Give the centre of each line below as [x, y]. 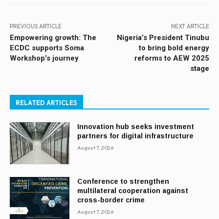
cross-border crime [111, 200]
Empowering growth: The [53, 38]
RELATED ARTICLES [46, 103]
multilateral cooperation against [133, 190]
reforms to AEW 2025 [172, 58]
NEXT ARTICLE [190, 26]
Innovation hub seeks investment [136, 127]
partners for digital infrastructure [136, 136]
